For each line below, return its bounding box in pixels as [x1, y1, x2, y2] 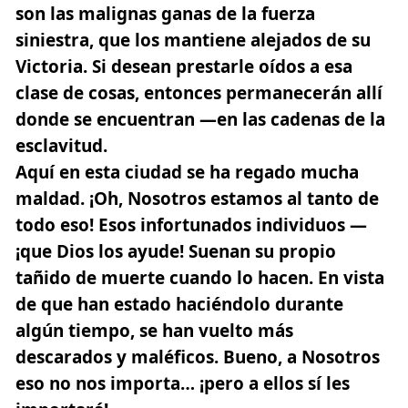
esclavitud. [15, 133, 107, 158]
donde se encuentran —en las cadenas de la [15, 107, 385, 131]
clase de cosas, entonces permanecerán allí [15, 80, 382, 105]
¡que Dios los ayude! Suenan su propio [15, 239, 336, 263]
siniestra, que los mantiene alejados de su [15, 27, 371, 52]
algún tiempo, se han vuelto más [15, 318, 293, 342]
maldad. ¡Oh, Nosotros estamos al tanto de [15, 186, 379, 210]
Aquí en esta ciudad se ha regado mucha [15, 159, 359, 184]
